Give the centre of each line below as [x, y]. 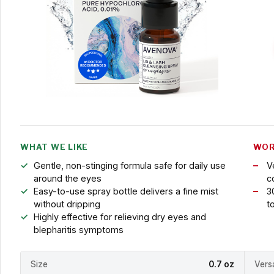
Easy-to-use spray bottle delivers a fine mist [126, 191]
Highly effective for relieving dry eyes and [120, 217]
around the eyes [67, 178]
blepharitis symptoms [78, 229]
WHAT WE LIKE [54, 147]
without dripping [67, 204]
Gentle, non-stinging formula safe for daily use [129, 165]
